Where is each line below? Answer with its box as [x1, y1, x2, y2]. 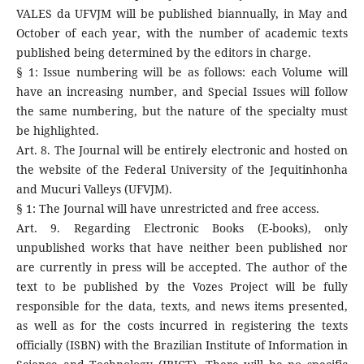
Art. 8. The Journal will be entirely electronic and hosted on [15, 142, 349, 158]
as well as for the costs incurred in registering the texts [15, 318, 349, 334]
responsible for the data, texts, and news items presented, [15, 298, 349, 314]
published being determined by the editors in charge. [15, 45, 311, 61]
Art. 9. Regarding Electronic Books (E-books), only [15, 220, 349, 236]
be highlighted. [15, 123, 99, 139]
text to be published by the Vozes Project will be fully [15, 279, 349, 295]
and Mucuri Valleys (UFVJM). [15, 181, 172, 197]
